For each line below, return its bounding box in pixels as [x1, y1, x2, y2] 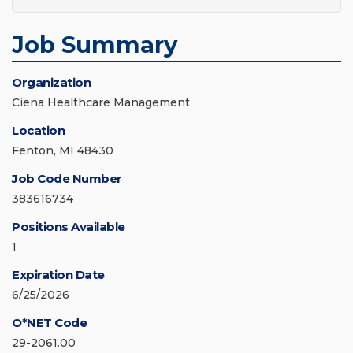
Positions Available [12, 218, 125, 234]
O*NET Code [12, 314, 87, 330]
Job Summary [12, 30, 177, 58]
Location [12, 122, 65, 138]
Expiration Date [12, 266, 105, 282]
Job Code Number [12, 170, 122, 186]
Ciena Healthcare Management [12, 95, 190, 110]
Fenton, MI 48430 [12, 143, 113, 158]
